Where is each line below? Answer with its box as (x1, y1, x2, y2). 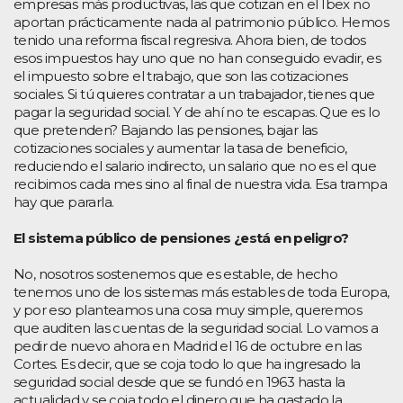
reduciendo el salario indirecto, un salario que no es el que (13, 157, 376, 175)
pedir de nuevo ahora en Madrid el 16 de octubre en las (13, 336, 362, 354)
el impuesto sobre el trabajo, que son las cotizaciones (13, 67, 348, 85)
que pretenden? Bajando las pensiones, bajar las (13, 121, 318, 139)
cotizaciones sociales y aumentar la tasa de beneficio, (13, 139, 347, 157)
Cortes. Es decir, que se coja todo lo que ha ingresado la (13, 354, 361, 372)
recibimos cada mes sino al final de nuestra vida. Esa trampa (13, 175, 387, 193)
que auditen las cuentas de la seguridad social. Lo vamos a (13, 318, 379, 336)
